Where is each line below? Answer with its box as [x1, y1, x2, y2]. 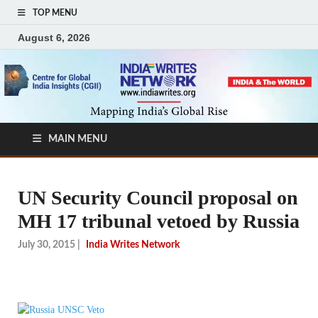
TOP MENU [33, 9, 77, 17]
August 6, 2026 [18, 31, 90, 43]
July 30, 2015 [18, 239, 75, 250]
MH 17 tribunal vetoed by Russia [18, 210, 300, 233]
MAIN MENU [48, 134, 107, 145]
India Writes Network [86, 239, 180, 250]
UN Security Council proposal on [18, 187, 298, 209]
